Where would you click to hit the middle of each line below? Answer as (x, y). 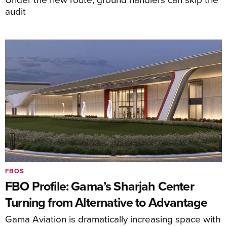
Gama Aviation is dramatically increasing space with (113, 218)
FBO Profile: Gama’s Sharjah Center (100, 186)
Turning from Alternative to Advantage (106, 202)
